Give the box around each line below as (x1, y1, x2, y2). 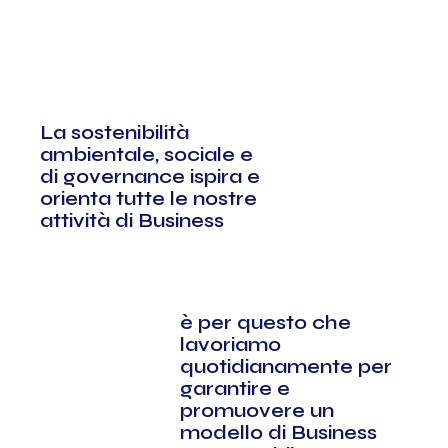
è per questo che (179, 310, 351, 335)
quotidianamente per (179, 354, 392, 379)
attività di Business (40, 208, 224, 233)
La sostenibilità (40, 120, 189, 145)
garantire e (179, 376, 290, 401)
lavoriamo (179, 332, 281, 357)
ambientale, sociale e (40, 142, 253, 167)
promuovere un (179, 398, 334, 423)
